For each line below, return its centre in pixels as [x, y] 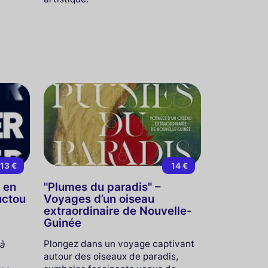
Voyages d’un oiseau [99, 199]
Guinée [62, 223]
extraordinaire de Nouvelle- [118, 211]
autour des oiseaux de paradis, [111, 256]
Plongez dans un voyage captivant [119, 243]
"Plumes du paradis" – [102, 187]
